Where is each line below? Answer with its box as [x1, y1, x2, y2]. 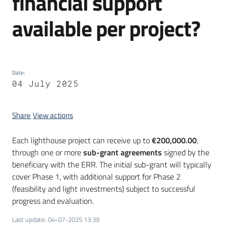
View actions [33, 109, 73, 122]
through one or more [12, 146, 83, 159]
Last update [12, 214, 45, 225]
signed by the [162, 146, 209, 159]
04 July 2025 [12, 78, 79, 89]
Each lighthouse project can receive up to [12, 134, 152, 147]
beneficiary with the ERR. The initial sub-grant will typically [12, 158, 211, 171]
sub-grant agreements [83, 146, 162, 159]
